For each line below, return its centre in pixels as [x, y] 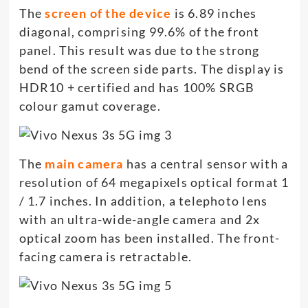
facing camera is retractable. [106, 256]
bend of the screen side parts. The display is [152, 68]
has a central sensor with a [206, 163]
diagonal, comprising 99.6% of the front [139, 31]
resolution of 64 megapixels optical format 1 [154, 182]
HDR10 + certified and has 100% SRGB [137, 87]
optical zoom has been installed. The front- [150, 238]
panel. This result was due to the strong [139, 50]
